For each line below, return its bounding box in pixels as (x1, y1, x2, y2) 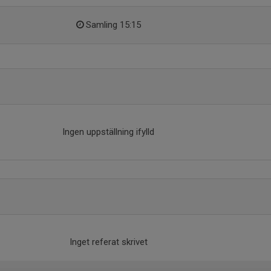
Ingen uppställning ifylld (62, 126, 154, 137)
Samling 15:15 (86, 19, 142, 30)
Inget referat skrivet (69, 237, 148, 247)
